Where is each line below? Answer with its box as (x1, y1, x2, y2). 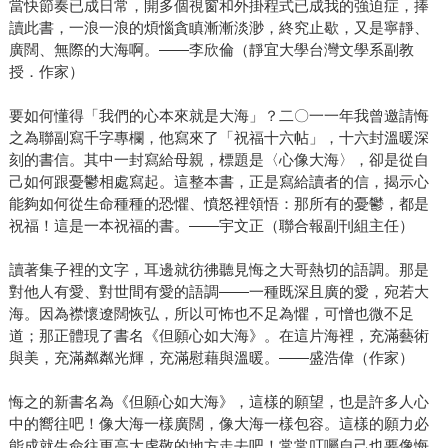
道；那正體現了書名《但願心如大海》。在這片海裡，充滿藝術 (8, 326, 429, 344)
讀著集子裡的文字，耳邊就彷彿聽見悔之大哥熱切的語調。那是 (8, 260, 429, 278)
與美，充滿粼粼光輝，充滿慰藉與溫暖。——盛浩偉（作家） (8, 348, 414, 366)
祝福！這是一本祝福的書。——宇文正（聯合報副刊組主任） (8, 216, 414, 234)
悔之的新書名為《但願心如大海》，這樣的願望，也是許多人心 (8, 392, 429, 410)
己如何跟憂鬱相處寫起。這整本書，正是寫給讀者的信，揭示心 (8, 172, 429, 190)
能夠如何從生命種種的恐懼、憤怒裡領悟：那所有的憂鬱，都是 (8, 194, 429, 212)
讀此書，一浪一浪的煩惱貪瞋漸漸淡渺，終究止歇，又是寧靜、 (8, 18, 429, 36)
